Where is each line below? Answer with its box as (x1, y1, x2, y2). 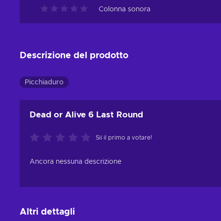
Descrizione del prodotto (20, 51, 128, 61)
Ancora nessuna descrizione (30, 158, 121, 166)
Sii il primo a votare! (96, 135, 152, 141)
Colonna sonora (99, 6, 150, 13)
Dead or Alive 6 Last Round (30, 110, 143, 119)
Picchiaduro (25, 79, 64, 86)
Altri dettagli (20, 208, 75, 217)
